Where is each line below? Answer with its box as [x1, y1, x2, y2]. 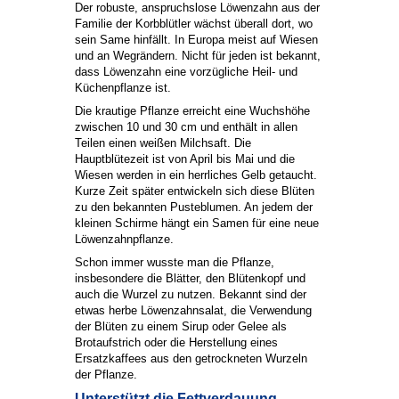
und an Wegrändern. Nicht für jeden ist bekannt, [75, 49, 321, 63]
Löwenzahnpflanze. [75, 232, 174, 247]
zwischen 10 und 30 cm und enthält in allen [75, 120, 297, 134]
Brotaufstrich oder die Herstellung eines [75, 336, 278, 350]
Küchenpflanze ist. [75, 81, 171, 95]
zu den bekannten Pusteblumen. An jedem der [75, 200, 313, 215]
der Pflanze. [75, 368, 137, 382]
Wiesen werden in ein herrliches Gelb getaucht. [75, 168, 317, 183]
